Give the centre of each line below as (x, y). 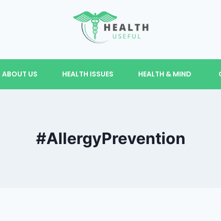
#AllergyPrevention (110, 138)
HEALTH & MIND (165, 74)
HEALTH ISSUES (88, 74)
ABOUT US (19, 74)
